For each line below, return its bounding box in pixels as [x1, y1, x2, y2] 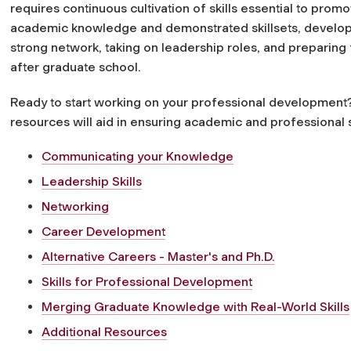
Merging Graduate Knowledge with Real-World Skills [42, 299, 349, 314]
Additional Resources [42, 324, 167, 339]
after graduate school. [10, 60, 144, 74]
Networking [42, 199, 109, 214]
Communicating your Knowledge [42, 149, 233, 164]
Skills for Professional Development [42, 274, 252, 289]
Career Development [42, 224, 165, 239]
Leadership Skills [42, 174, 142, 189]
